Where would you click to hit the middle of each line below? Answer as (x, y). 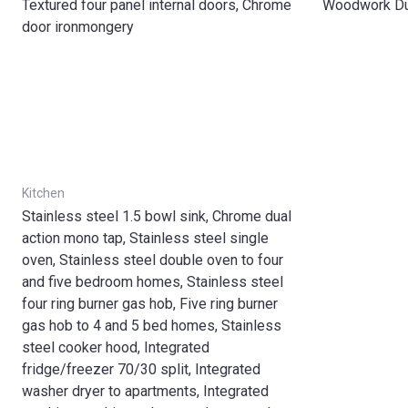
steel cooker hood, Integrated (116, 347)
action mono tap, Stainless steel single (145, 238)
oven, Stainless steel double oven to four (153, 260)
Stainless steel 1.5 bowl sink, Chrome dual (157, 216)
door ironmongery (78, 27)
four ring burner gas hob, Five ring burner (150, 304)
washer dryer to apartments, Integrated (145, 391)
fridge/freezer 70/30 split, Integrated (141, 369)
